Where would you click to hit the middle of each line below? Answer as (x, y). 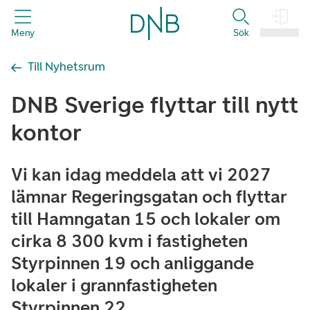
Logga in (280, 33)
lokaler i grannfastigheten (114, 285)
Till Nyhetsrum (66, 66)
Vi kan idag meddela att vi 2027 (141, 174)
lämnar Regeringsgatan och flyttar (149, 197)
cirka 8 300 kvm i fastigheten (129, 241)
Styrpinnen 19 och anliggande (133, 263)
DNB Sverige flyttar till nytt (155, 105)
